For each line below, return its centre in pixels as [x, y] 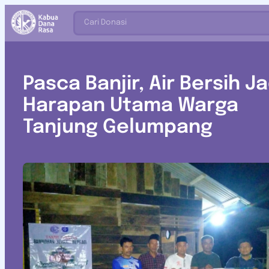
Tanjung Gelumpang [118, 128]
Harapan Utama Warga [131, 106]
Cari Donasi [105, 23]
